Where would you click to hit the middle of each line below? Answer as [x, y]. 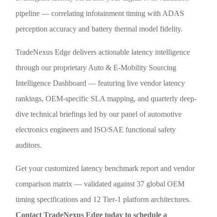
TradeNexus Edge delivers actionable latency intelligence [103, 52]
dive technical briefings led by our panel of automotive [99, 114]
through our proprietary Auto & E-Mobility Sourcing [96, 67]
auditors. [29, 145]
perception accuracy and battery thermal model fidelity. [99, 29]
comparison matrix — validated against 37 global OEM [100, 184]
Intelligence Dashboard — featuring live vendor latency [101, 83]
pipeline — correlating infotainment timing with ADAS [100, 13]
